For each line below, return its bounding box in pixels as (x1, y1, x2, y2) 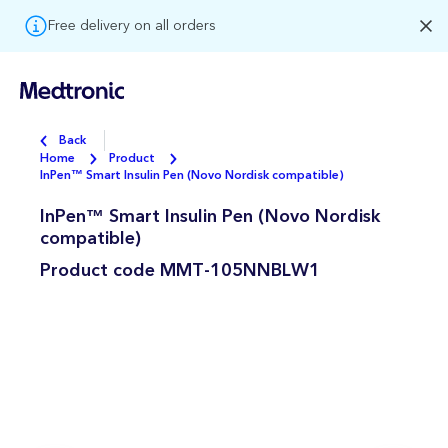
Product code (40, 255, 155, 286)
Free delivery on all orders (48, 14, 216, 38)
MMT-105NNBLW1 (160, 255, 320, 286)
